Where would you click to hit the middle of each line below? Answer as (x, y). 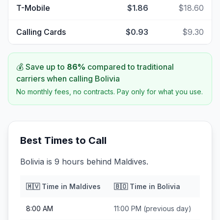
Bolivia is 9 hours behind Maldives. (84, 162)
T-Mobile (33, 8)
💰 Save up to (41, 67)
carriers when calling (55, 79)
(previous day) (166, 208)
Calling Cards (41, 32)
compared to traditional (130, 67)
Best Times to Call (63, 140)
